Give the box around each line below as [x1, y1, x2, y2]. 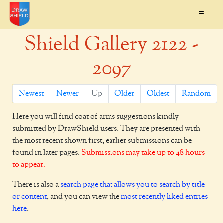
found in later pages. [12, 149, 81, 157]
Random [182, 90, 211, 98]
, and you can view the [47, 193, 121, 201]
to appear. [12, 161, 45, 169]
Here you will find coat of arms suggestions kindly [12, 113, 179, 121]
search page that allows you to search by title [60, 181, 205, 189]
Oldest [147, 90, 169, 98]
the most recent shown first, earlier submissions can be [12, 137, 192, 145]
